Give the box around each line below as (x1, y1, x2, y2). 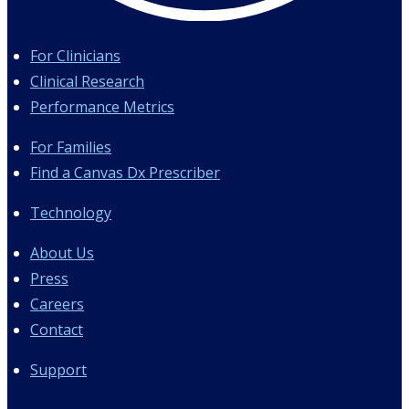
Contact (30, 319, 83, 340)
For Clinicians (30, 45, 121, 66)
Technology (30, 202, 111, 223)
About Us (30, 242, 94, 263)
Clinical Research (30, 70, 144, 91)
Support (30, 359, 87, 380)
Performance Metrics (30, 96, 174, 117)
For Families (30, 136, 111, 157)
